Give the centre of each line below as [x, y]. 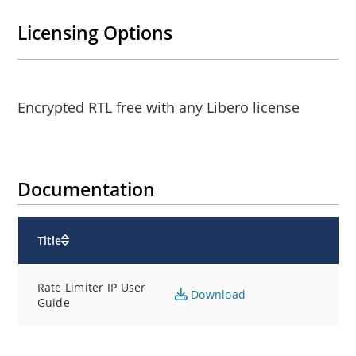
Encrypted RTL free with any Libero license [161, 108]
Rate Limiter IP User [91, 288]
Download [216, 295]
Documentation [87, 190]
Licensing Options [95, 33]
